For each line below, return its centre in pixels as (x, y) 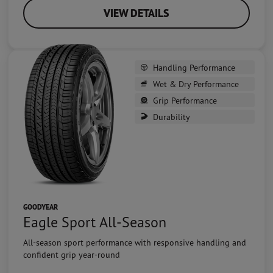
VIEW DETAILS (136, 13)
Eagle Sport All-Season (95, 222)
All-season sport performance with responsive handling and (135, 243)
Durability (172, 116)
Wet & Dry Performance (196, 83)
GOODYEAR (41, 207)
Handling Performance (194, 67)
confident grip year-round (72, 255)
